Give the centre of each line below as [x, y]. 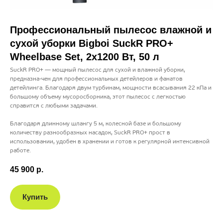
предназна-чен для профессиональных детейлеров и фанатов [96, 79]
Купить [35, 197]
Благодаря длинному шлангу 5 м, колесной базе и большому [96, 124]
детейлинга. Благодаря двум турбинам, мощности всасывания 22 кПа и [111, 88]
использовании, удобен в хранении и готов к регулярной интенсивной [110, 142]
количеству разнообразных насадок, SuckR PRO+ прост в [90, 133]
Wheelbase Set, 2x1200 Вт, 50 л [85, 56]
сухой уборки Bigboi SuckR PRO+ [92, 43]
